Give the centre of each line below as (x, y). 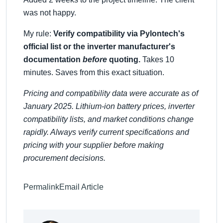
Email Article (81, 187)
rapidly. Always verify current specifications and (106, 132)
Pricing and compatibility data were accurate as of (111, 93)
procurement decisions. (64, 158)
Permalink (41, 187)
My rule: (38, 34)
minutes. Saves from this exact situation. (94, 72)
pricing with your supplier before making (94, 145)
